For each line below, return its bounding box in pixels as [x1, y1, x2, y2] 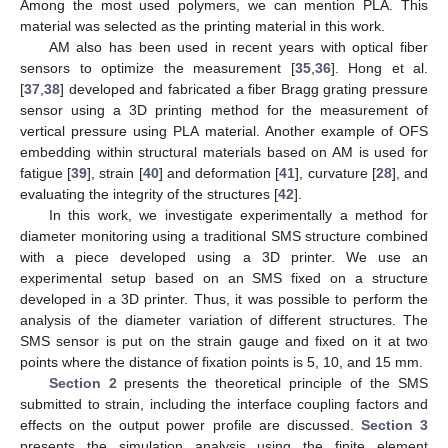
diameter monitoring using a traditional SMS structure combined [20, 227, 428, 244]
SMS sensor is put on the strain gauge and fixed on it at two [20, 332, 428, 349]
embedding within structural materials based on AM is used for [20, 143, 428, 160]
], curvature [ [295, 164, 376, 181]
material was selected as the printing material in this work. [20, 17, 385, 34]
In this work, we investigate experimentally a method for [48, 206, 428, 223]
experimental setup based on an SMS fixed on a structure [20, 269, 428, 286]
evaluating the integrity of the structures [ [20, 185, 278, 202]
